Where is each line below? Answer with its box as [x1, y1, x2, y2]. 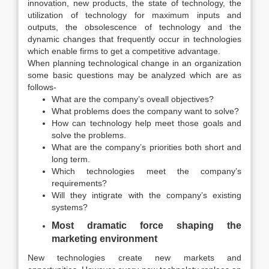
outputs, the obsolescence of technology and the [28, 22, 241, 32]
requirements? [52, 178, 107, 188]
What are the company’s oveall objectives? [52, 94, 214, 104]
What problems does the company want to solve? [52, 106, 239, 116]
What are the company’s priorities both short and [52, 142, 241, 152]
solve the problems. [52, 130, 126, 140]
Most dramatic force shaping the [52, 220, 241, 231]
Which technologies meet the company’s [52, 166, 241, 176]
